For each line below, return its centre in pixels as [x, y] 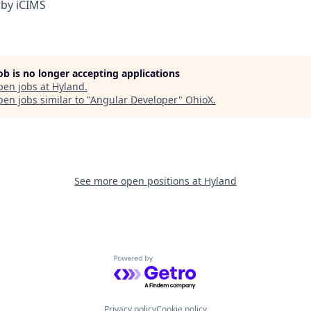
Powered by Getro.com [174, 263]
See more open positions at [139, 181]
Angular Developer [134, 100]
